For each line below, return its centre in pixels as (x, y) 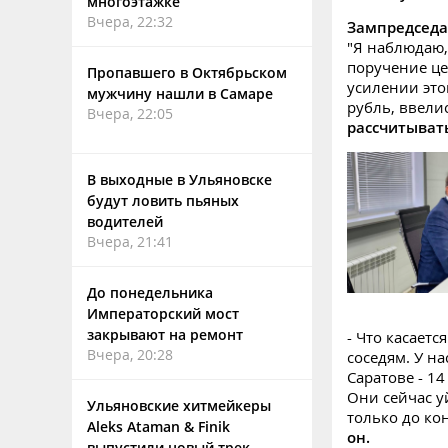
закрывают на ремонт (165, 334)
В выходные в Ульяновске (179, 179)
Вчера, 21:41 (130, 241)
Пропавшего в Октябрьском (187, 72)
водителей (125, 221)
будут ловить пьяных (163, 200)
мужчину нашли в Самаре (180, 93)
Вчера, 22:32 (130, 21)
